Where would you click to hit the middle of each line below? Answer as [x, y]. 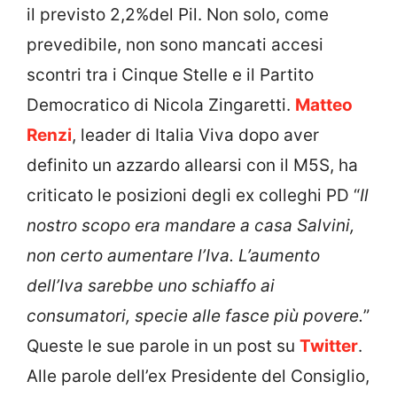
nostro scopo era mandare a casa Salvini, [191, 226]
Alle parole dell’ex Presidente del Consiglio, [198, 377]
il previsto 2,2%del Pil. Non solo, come [178, 15]
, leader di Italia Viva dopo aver [195, 136]
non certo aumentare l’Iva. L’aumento [173, 256]
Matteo [324, 105]
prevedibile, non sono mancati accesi [175, 45]
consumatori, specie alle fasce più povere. [195, 316]
